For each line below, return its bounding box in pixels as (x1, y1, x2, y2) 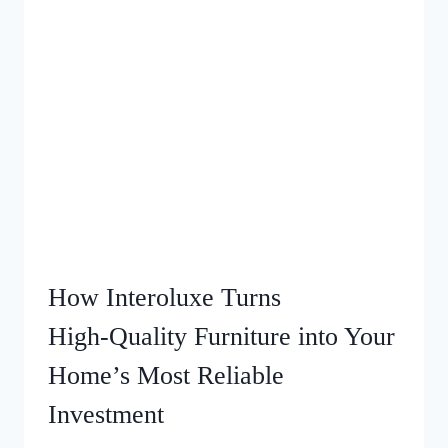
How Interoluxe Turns (48, 283, 281, 313)
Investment (48, 400, 164, 430)
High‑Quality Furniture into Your (48, 322, 395, 352)
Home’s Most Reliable (48, 361, 284, 391)
